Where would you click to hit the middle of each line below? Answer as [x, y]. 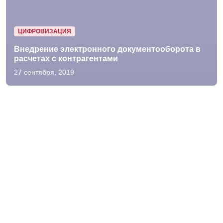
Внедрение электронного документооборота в [107, 49]
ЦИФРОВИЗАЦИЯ [44, 31]
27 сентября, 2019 [44, 72]
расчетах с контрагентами [66, 58]
